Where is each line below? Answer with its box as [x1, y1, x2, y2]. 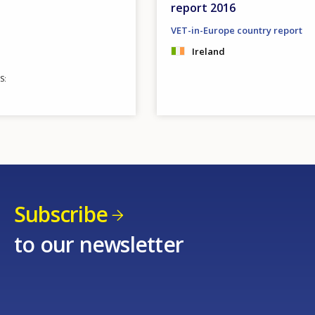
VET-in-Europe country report [170, 23, 302, 37]
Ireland [191, 44, 225, 58]
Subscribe [13, 199, 108, 229]
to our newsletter [13, 230, 184, 259]
